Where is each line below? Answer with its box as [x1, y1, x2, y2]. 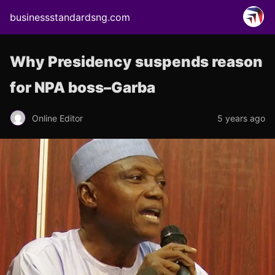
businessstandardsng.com [10, 11, 130, 23]
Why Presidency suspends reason [10, 53, 263, 71]
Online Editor [32, 112, 83, 123]
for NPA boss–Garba [10, 79, 155, 96]
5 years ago [217, 112, 265, 123]
